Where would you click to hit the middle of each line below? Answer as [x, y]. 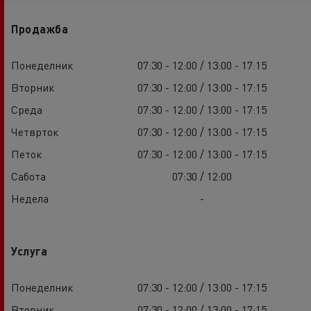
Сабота [28, 176]
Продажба [40, 28]
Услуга [29, 251]
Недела [30, 198]
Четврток [35, 131]
